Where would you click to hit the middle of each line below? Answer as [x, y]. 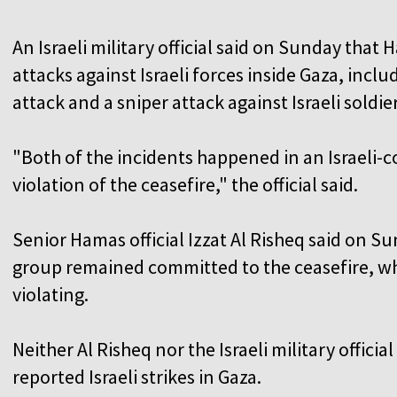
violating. [51, 294]
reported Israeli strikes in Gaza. [137, 376]
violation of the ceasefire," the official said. [185, 184]
